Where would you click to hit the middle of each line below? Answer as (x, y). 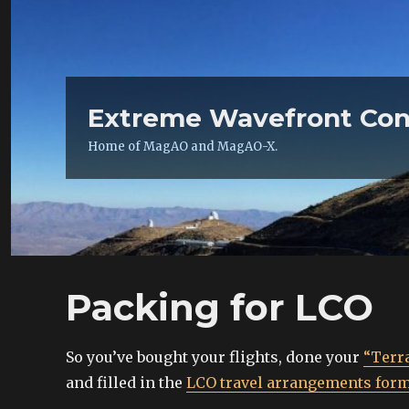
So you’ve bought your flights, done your (215, 357)
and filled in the (126, 383)
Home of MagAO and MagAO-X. (183, 147)
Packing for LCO (220, 307)
